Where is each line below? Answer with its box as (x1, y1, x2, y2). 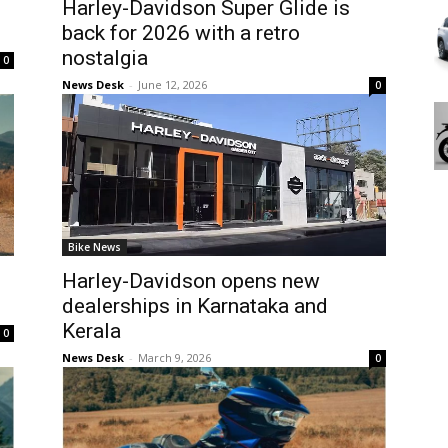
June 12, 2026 (138, 77, 207, 92)
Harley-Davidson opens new (62, 269, 320, 293)
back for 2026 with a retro (62, 21, 300, 45)
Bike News (68, 240, 121, 254)
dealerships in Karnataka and (62, 294, 328, 318)
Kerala (62, 319, 121, 343)
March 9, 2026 (138, 350, 211, 365)
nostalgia (62, 46, 148, 70)
